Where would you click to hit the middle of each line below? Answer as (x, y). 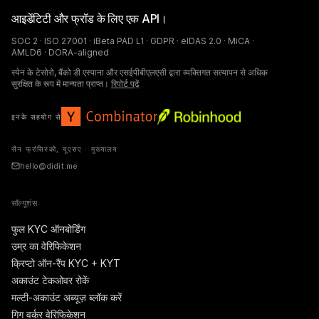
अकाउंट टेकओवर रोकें (50, 280)
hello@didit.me (49, 166)
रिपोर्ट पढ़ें (125, 84)
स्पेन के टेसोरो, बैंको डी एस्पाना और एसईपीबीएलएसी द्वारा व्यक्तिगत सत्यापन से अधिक (140, 72)
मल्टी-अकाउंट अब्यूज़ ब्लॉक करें (67, 297)
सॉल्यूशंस (25, 203)
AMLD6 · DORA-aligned (60, 52)
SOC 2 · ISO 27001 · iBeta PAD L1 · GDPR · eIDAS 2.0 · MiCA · (133, 41)
